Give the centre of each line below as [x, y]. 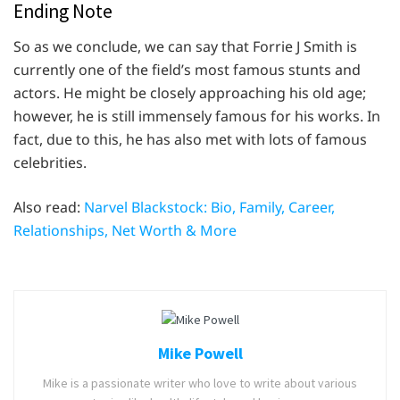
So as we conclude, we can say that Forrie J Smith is [185, 46]
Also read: [49, 207]
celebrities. [50, 162]
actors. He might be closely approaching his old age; [190, 92]
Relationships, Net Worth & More [125, 230]
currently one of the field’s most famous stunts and [187, 69]
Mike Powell [200, 354]
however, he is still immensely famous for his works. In [197, 116]
